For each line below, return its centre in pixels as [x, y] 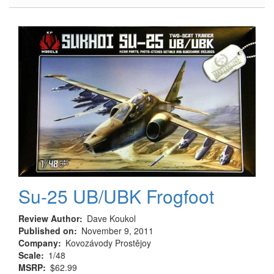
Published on [46, 231]
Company [38, 243]
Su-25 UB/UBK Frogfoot [116, 196]
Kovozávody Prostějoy [108, 243]
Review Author [49, 219]
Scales [75, 50]
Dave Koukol [111, 219]
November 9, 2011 [117, 231]
